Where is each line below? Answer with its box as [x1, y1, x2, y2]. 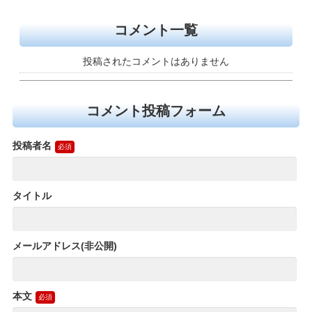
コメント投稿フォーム [86, 102, 226, 118]
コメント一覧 [114, 22, 198, 38]
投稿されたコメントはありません [83, 56, 229, 68]
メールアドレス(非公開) [12, 240, 117, 251]
